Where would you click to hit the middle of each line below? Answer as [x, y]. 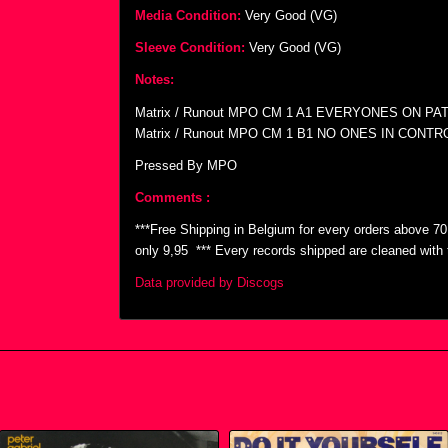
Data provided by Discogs [210, 282]
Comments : [175, 197]
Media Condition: [188, 16]
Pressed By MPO [186, 165]
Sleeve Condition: [190, 48]
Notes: [155, 80]
